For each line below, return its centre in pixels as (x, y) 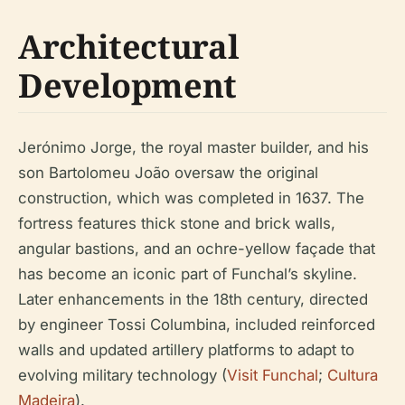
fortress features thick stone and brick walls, (177, 223)
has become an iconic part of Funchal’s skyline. (188, 274)
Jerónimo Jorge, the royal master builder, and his (193, 147)
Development (128, 85)
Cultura (353, 375)
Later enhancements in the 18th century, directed (193, 299)
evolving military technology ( (122, 375)
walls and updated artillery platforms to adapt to (186, 350)
